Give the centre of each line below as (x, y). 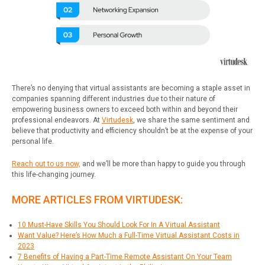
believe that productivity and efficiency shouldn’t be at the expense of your (132, 130)
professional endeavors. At (57, 120)
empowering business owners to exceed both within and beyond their (125, 109)
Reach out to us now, (46, 164)
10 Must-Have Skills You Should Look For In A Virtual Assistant (119, 224)
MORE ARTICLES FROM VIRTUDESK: (97, 199)
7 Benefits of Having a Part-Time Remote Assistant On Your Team (125, 256)
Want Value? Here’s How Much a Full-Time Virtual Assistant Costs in (129, 235)
